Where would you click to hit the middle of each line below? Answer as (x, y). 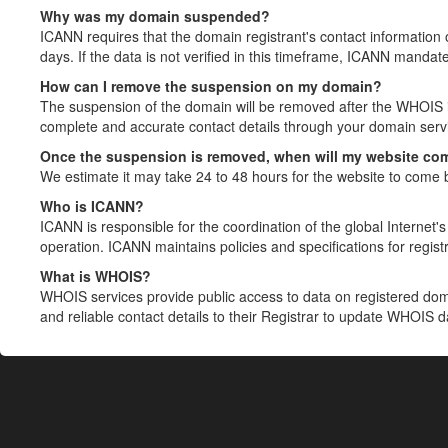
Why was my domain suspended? (155, 16)
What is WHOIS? (95, 276)
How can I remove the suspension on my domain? (211, 86)
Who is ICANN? (92, 206)
